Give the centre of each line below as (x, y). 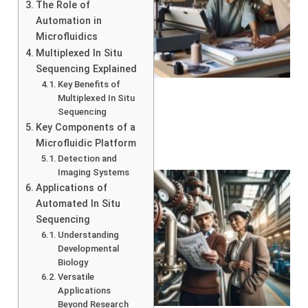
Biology (73, 262)
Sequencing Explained (86, 69)
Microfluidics (66, 36)
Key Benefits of (89, 84)
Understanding (89, 234)
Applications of (71, 188)
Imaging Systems (94, 172)
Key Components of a (85, 127)
